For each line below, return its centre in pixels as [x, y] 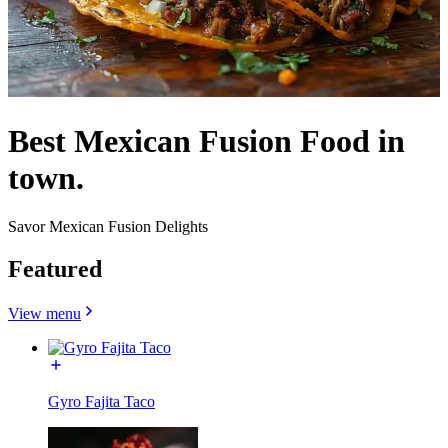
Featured [55, 269]
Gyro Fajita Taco [101, 401]
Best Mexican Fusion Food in [206, 140]
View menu [44, 313]
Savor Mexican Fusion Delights [108, 227]
